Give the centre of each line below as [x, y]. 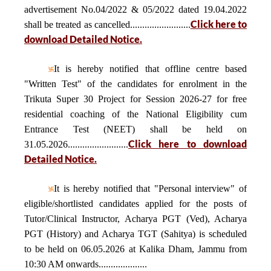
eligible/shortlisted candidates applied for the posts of [135, 204]
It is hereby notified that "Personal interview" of [150, 188]
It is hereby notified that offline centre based [150, 69]
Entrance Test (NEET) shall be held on [135, 129]
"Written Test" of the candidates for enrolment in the [135, 84]
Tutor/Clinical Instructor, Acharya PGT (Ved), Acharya [135, 219]
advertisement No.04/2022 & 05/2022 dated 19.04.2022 [135, 9]
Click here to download [188, 144]
